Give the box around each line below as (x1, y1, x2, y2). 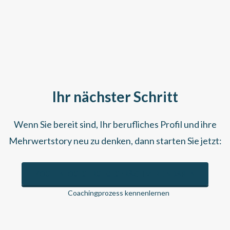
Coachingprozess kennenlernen (66, 188, 169, 197)
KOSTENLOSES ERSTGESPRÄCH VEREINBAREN (34, 169, 196, 178)
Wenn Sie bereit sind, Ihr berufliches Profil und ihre (13, 119, 217, 130)
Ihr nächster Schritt (52, 88, 178, 105)
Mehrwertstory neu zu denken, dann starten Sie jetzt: (8, 135, 222, 146)
